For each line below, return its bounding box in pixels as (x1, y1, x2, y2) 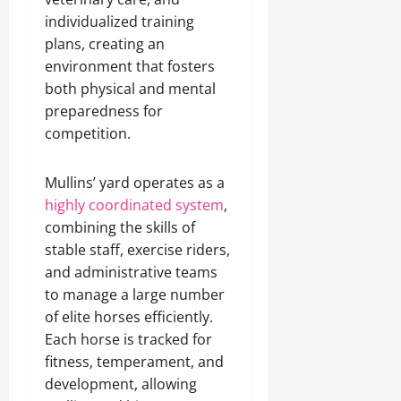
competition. (45, 124, 131, 143)
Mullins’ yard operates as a (45, 173, 225, 192)
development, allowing (45, 374, 197, 394)
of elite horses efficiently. (45, 307, 213, 327)
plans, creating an (45, 34, 165, 54)
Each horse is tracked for (45, 329, 212, 349)
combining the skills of (45, 218, 195, 237)
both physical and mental (45, 79, 216, 98)
